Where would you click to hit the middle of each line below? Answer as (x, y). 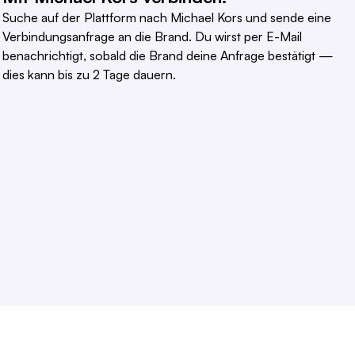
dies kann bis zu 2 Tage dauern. (89, 75)
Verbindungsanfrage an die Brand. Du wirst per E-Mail (152, 37)
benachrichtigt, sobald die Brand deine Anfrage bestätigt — (168, 56)
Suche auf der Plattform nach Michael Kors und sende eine (166, 18)
